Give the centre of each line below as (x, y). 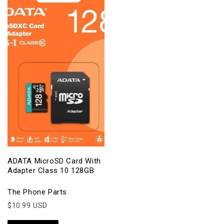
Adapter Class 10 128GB (51, 171)
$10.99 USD (27, 206)
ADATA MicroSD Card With (54, 161)
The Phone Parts (37, 192)
